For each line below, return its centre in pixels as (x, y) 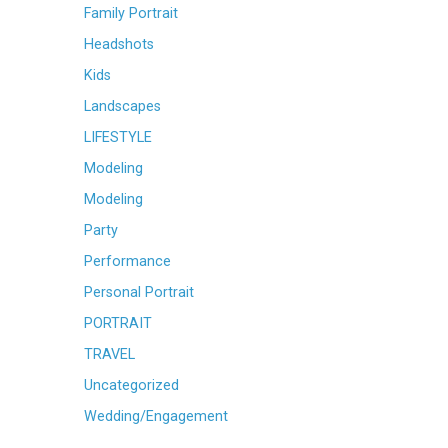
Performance (127, 262)
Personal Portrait (139, 293)
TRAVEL (109, 355)
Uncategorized (131, 386)
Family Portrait (131, 14)
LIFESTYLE (118, 138)
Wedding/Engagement (156, 417)
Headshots (119, 45)
